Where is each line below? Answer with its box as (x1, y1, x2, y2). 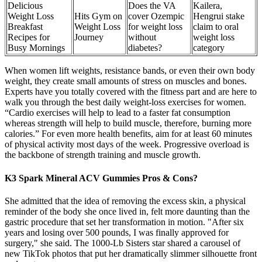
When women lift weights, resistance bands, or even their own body (5, 65, 255, 76)
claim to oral (193, 22, 239, 32)
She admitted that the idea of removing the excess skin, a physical (5, 195, 246, 206)
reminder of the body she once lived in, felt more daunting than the (5, 206, 250, 216)
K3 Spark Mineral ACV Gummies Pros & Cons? (5, 173, 198, 183)
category (193, 43, 225, 53)
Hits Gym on (74, 11, 122, 22)
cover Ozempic (128, 11, 184, 22)
